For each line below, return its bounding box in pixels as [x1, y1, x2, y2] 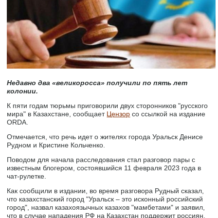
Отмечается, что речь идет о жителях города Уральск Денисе [7, 133, 203, 141]
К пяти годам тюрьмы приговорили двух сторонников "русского [7, 102, 208, 109]
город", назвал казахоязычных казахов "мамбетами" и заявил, [7, 203, 205, 211]
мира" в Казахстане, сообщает [7, 110, 107, 118]
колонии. [7, 87, 38, 95]
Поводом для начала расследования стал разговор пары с [7, 156, 196, 163]
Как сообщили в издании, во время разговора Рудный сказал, [7, 187, 204, 195]
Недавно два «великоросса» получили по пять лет [7, 79, 188, 87]
